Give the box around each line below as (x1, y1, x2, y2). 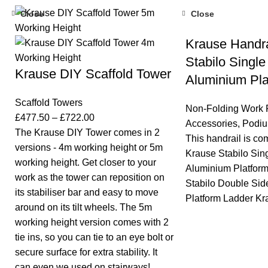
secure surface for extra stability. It (15, 247, 157, 258)
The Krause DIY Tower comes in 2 (15, 127, 160, 138)
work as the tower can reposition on (15, 172, 165, 183)
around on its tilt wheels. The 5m (15, 202, 152, 213)
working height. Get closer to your (15, 157, 156, 168)
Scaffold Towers (15, 98, 83, 108)
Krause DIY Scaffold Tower (15, 66, 171, 82)
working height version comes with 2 (15, 217, 169, 228)
